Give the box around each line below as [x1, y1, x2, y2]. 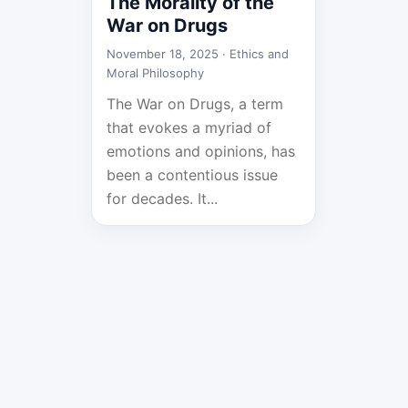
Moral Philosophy [107, 66, 204, 80]
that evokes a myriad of [107, 118, 271, 137]
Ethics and [229, 46, 289, 61]
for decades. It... [107, 189, 218, 208]
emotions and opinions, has [107, 142, 295, 160]
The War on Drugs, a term [107, 95, 283, 113]
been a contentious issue [107, 166, 278, 184]
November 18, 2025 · [107, 46, 229, 61]
